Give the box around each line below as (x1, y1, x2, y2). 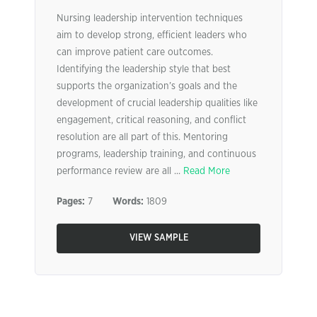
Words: (113, 197, 144, 207)
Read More (183, 166, 230, 176)
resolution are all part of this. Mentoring (57, 132, 228, 142)
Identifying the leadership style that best (57, 64, 231, 74)
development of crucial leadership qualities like (57, 98, 258, 108)
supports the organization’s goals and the (57, 81, 237, 91)
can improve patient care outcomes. (57, 47, 213, 57)
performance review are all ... (57, 166, 183, 176)
